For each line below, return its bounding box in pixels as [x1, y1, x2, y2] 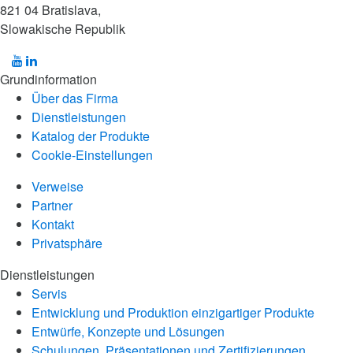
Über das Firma [32, 88, 118, 107]
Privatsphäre [32, 233, 102, 252]
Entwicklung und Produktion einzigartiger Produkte [32, 303, 314, 321]
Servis [32, 284, 67, 303]
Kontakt [32, 214, 74, 233]
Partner [32, 195, 72, 214]
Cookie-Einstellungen [32, 145, 153, 164]
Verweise [32, 176, 84, 195]
